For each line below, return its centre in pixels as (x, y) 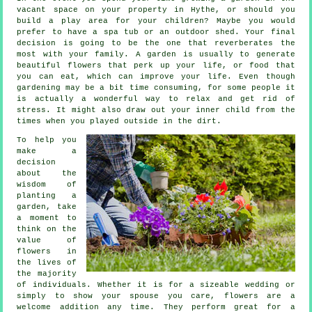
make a (47, 151)
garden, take (47, 207)
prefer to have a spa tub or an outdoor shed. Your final (156, 32)
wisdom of (47, 185)
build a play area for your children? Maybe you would (156, 21)
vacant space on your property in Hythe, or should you (156, 10)
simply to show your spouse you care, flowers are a (156, 296)
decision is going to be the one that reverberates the (156, 44)
